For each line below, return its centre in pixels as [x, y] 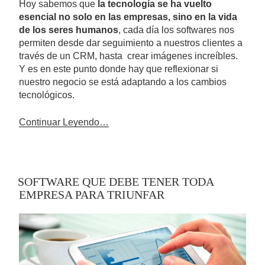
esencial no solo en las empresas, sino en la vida [128, 17]
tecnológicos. [47, 95]
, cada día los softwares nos [176, 30]
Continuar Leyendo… [64, 122]
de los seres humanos [69, 30]
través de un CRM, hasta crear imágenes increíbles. [128, 56]
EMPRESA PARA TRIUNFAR [92, 194]
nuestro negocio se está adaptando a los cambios [123, 82]
